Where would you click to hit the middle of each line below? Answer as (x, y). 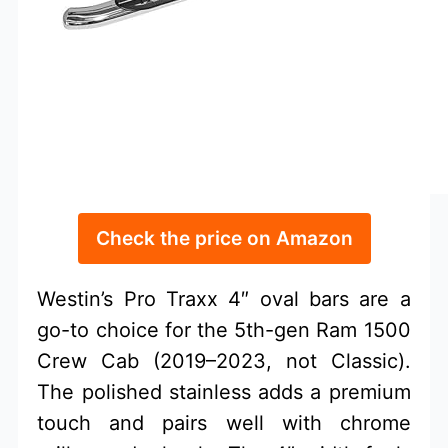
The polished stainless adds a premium (224, 392)
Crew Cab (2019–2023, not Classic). (224, 361)
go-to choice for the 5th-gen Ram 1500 (224, 330)
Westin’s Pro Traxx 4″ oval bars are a (224, 299)
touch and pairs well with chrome (224, 423)
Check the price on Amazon (224, 238)
